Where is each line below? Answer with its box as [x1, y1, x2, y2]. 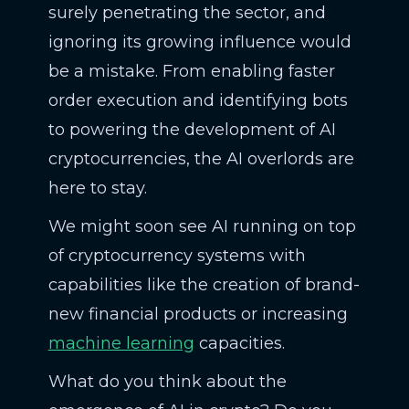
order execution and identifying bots [47, 90, 348, 110]
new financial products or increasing [47, 304, 348, 324]
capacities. [194, 333, 285, 353]
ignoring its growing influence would [47, 32, 351, 52]
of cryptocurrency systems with [47, 246, 306, 266]
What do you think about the [47, 372, 287, 392]
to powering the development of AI [47, 120, 336, 140]
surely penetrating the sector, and [47, 3, 326, 23]
